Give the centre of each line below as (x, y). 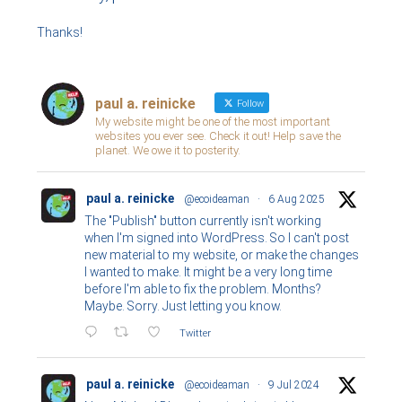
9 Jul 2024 (294, 385)
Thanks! (60, 32)
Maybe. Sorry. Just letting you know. (184, 306)
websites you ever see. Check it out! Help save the (218, 136)
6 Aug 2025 (297, 200)
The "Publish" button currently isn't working (203, 221)
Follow (249, 104)
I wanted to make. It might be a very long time (209, 272)
